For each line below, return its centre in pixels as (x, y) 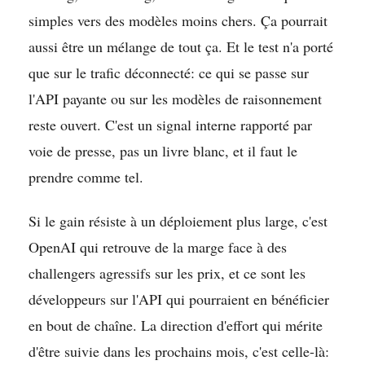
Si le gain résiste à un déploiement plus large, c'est (178, 220)
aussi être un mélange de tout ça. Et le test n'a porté (181, 46)
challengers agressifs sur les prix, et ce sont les (167, 273)
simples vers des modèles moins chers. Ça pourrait (178, 20)
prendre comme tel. (86, 176)
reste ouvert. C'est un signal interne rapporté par (170, 124)
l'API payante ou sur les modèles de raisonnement (175, 98)
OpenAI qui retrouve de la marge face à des (158, 246)
